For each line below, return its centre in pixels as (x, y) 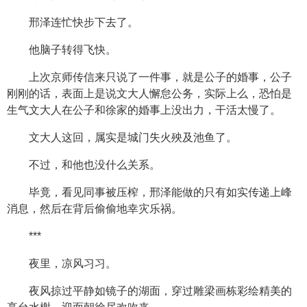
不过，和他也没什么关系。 (95, 165)
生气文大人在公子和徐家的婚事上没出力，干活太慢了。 (144, 110)
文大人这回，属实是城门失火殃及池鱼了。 (133, 137)
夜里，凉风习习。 (73, 263)
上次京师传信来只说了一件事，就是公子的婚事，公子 (160, 77)
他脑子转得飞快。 (73, 50)
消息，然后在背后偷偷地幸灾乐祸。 (95, 209)
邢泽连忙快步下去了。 (84, 22)
